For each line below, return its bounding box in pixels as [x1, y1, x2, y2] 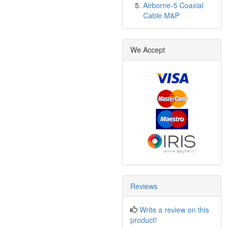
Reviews [130, 181, 157, 191]
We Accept [130, 44, 165, 55]
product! [130, 215, 157, 225]
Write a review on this [140, 204, 209, 215]
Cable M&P [143, 10, 179, 20]
